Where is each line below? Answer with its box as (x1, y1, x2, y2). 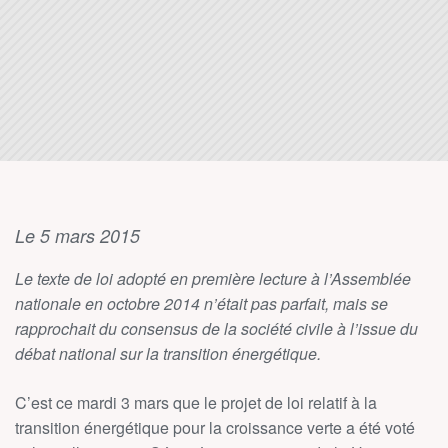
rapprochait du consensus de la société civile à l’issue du (15, 317, 418, 340)
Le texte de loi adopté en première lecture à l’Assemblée (15, 267, 411, 290)
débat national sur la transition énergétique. (15, 342, 321, 365)
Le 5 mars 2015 (15, 223, 140, 248)
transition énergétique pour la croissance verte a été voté (15, 416, 415, 439)
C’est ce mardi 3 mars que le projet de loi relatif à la (15, 391, 377, 414)
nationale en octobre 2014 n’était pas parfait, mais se (15, 292, 388, 315)
